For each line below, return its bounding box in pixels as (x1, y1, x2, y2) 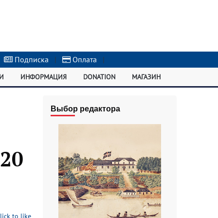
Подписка (13, 54, 49, 64)
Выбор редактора (50, 105, 120, 113)
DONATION (83, 73, 115, 81)
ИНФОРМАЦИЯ (20, 73, 67, 81)
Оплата (71, 54, 97, 64)
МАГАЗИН (131, 73, 161, 81)
